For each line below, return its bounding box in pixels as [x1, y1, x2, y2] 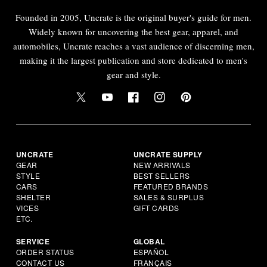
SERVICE [15, 235, 50, 247]
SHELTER [15, 191, 51, 202]
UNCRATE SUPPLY [133, 148, 203, 160]
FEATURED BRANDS [133, 181, 209, 191]
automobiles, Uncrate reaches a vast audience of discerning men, [13, 39, 254, 52]
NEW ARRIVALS [133, 159, 191, 170]
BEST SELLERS [133, 170, 190, 181]
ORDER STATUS [15, 246, 74, 257]
